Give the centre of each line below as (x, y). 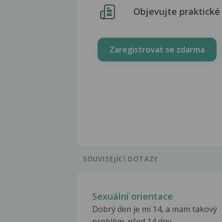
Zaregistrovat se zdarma (157, 49)
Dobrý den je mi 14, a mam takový (155, 209)
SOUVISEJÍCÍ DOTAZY (120, 159)
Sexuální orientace (133, 196)
